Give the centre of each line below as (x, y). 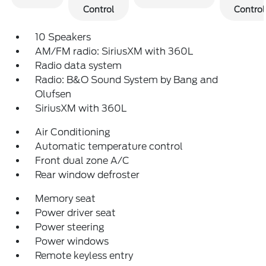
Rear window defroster (88, 175)
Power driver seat (76, 213)
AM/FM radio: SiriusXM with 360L (114, 51)
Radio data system (79, 66)
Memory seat (66, 199)
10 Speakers (63, 37)
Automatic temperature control (109, 146)
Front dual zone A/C (83, 161)
